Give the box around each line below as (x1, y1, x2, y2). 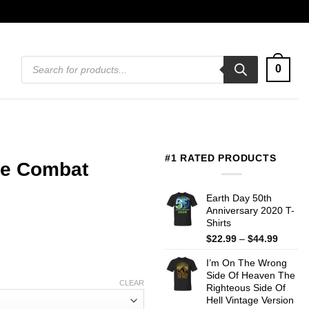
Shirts (206, 217, 231, 228)
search (21, 63, 49, 73)
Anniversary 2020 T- (206, 204, 295, 216)
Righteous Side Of (206, 281, 286, 293)
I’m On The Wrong (206, 257, 287, 268)
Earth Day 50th (206, 192, 272, 203)
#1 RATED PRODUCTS (165, 152, 277, 163)
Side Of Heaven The (206, 269, 295, 281)
